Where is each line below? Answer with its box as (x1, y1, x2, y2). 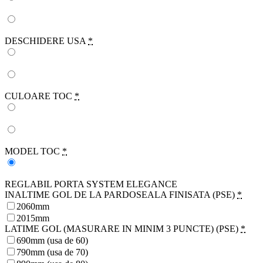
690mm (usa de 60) (16, 235, 88, 246)
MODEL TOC (5, 146, 60, 157)
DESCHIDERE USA (5, 36, 86, 46)
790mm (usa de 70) (16, 247, 88, 258)
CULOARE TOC (5, 91, 72, 102)
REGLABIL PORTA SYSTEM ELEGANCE (5, 179, 177, 190)
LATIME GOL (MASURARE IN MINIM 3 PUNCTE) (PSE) (5, 224, 238, 234)
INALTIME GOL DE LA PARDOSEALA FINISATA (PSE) (5, 190, 235, 200)
